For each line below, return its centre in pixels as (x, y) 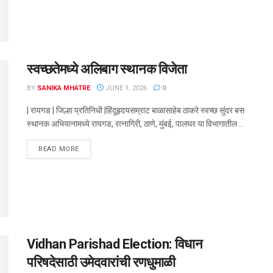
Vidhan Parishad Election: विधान (115, 244)
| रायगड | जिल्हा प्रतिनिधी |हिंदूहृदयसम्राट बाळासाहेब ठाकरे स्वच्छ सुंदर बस (136, 110)
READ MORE (59, 149)
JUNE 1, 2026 (125, 88)
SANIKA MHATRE (64, 88)
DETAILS (93, 148)
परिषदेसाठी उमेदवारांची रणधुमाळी (101, 263)
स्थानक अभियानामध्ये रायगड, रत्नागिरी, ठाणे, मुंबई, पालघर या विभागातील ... (136, 123)
